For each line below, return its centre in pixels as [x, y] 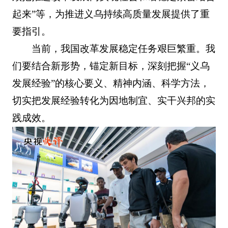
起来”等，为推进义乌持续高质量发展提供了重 [111, 14]
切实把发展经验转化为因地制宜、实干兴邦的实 [113, 100]
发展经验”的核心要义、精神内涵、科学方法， [111, 83]
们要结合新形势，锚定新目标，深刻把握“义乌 [111, 66]
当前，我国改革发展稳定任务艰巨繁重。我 [124, 48]
